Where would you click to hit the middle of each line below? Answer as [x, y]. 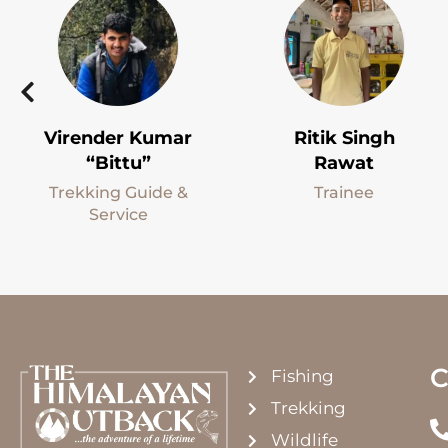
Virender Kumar [118, 137]
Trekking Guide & [118, 192]
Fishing [302, 376]
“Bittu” [118, 162]
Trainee [344, 192]
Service [118, 214]
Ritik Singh [344, 137]
